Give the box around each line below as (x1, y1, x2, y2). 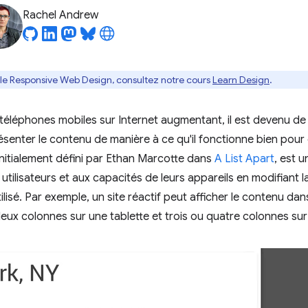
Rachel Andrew (23, 8, 98, 22)
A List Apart (214, 152, 274, 166)
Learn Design (212, 74, 269, 86)
